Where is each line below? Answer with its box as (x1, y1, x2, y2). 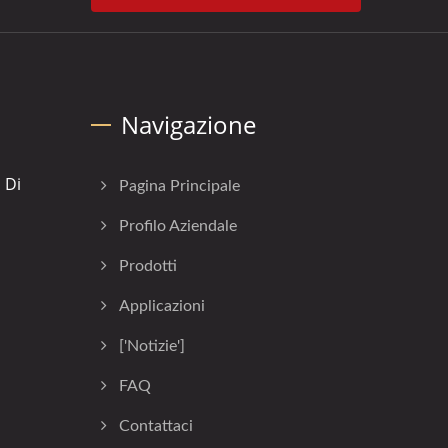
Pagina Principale (119, 178, 240, 195)
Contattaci (119, 418, 193, 435)
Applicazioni (119, 298, 205, 315)
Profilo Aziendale (119, 218, 237, 235)
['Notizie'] (119, 338, 185, 355)
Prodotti (119, 258, 177, 275)
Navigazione (121, 108, 256, 142)
